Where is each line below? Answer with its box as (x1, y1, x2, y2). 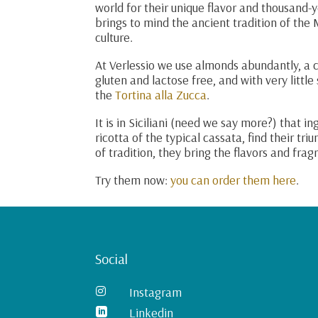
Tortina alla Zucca (115, 87, 207, 103)
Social (95, 250, 128, 268)
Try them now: (95, 172, 171, 188)
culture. (95, 29, 133, 45)
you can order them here (170, 172, 297, 188)
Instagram (128, 284, 182, 301)
